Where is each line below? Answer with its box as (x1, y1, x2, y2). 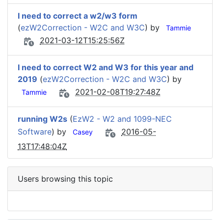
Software (18, 127, 52, 137)
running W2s (18, 114, 67, 124)
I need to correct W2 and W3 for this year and (18, 62, 193, 72)
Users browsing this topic (18, 174, 113, 184)
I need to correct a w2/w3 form (18, 11, 137, 21)
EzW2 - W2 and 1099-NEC (73, 114, 172, 124)
